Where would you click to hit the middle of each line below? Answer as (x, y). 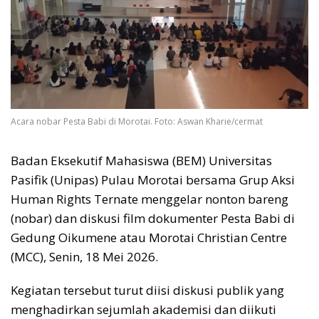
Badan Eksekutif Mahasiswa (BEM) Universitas (141, 160)
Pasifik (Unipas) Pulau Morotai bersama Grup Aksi (153, 179)
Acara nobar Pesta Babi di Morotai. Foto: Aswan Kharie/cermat (137, 121)
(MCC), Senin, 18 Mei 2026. (84, 256)
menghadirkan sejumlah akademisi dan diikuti (143, 309)
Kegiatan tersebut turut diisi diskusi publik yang (147, 290)
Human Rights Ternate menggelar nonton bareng (150, 199)
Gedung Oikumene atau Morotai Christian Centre (149, 237)
